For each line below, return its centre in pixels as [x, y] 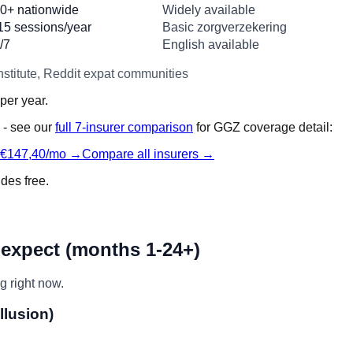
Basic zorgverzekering [225, 28]
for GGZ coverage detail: [263, 128]
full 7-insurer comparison [124, 128]
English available [211, 45]
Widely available [209, 10]
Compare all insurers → [148, 154]
